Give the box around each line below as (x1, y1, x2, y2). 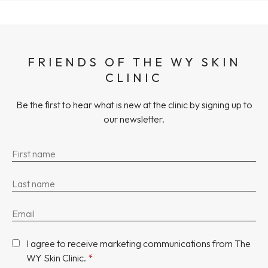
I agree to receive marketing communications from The (26, 237, 251, 249)
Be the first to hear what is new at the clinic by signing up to (16, 98, 252, 111)
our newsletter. (103, 112, 165, 125)
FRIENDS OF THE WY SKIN (27, 54, 241, 69)
